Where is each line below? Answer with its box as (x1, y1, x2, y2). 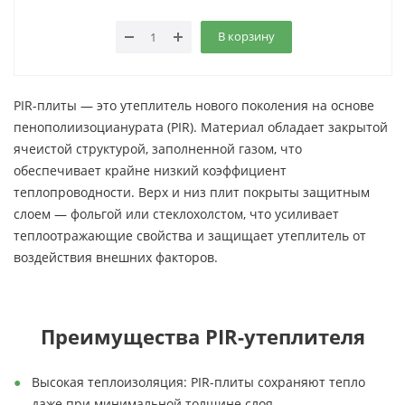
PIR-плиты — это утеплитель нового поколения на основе (14, 97, 374, 114)
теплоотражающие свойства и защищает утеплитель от (14, 227, 366, 244)
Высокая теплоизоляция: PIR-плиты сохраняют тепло (32, 373, 365, 391)
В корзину (217, 28, 275, 44)
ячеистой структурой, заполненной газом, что (14, 140, 302, 157)
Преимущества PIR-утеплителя (40, 323, 365, 351)
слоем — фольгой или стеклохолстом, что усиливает (14, 205, 339, 222)
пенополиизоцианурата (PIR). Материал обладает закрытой (14, 118, 388, 136)
